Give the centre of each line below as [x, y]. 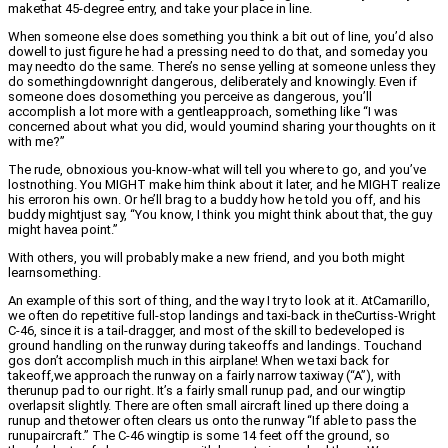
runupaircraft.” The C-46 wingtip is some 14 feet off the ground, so [199, 436]
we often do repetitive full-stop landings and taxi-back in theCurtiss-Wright [222, 316]
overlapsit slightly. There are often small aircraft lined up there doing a [208, 406]
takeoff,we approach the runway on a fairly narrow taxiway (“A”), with [204, 376]
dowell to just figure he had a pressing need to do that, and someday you [218, 52]
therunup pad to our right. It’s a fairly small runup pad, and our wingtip [207, 391]
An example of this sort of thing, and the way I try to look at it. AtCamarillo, [219, 301]
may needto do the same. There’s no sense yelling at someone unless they [221, 67]
